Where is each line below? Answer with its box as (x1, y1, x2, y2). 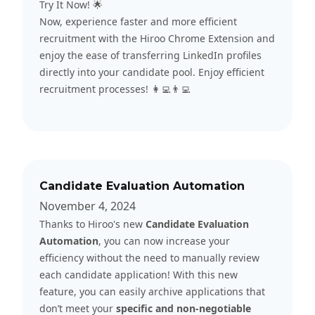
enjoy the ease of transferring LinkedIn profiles (39, 48, 262, 62)
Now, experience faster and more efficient (39, 14, 237, 28)
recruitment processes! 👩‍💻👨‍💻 (39, 82, 191, 96)
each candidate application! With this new (39, 267, 238, 281)
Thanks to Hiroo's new (39, 217, 146, 231)
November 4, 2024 (39, 198, 136, 214)
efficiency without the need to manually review (39, 250, 259, 264)
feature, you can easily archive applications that (39, 284, 265, 298)
